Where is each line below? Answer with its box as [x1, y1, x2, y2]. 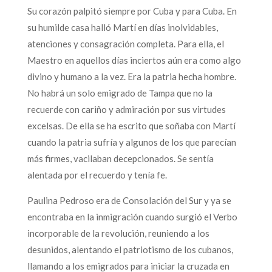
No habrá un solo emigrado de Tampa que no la [27, 87, 212, 98]
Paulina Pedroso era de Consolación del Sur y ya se [27, 194, 231, 206]
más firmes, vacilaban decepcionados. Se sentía [27, 152, 214, 164]
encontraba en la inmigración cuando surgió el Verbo [27, 211, 237, 222]
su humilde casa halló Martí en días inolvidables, [27, 21, 218, 33]
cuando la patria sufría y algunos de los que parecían [27, 136, 236, 148]
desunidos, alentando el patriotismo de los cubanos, [27, 243, 233, 255]
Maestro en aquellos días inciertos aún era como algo [27, 54, 241, 66]
